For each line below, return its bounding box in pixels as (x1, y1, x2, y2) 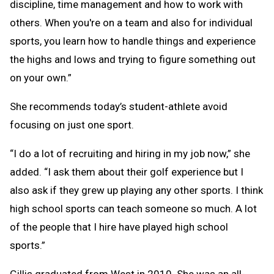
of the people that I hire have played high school (10, 220, 228, 233)
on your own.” (10, 71, 72, 84)
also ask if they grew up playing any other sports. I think (10, 183, 263, 196)
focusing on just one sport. (10, 118, 134, 131)
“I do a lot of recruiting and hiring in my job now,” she (10, 147, 250, 160)
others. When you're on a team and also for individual (10, 16, 253, 29)
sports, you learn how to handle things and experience (10, 34, 256, 47)
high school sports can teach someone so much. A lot (10, 202, 257, 215)
